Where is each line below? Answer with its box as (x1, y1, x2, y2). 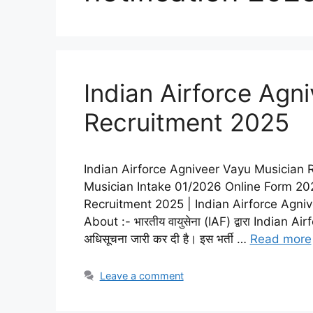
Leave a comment (99, 269, 184, 282)
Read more (249, 232, 312, 246)
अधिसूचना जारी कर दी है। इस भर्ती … (83, 232, 250, 246)
